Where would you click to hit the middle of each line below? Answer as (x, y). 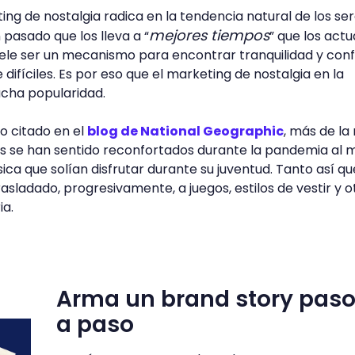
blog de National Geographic (185, 131)
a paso (95, 324)
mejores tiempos (209, 35)
